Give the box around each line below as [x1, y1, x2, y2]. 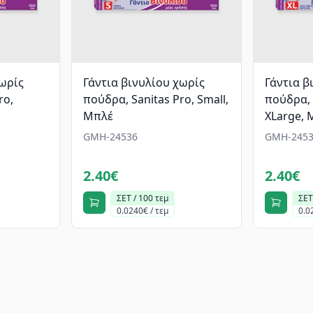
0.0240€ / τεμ [117, 205, 169, 217]
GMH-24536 [83, 130, 138, 144]
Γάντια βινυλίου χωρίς [83, 75, 205, 91]
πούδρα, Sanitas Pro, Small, [83, 92, 229, 108]
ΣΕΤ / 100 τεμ [117, 192, 169, 205]
